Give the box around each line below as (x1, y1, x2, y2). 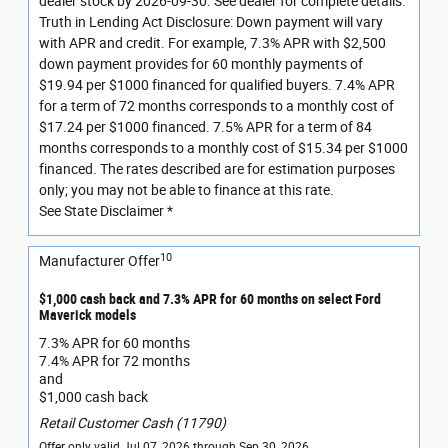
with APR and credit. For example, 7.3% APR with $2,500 (39, 35, 386, 52)
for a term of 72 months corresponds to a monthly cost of (39, 98, 394, 115)
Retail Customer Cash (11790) (39, 414, 226, 431)
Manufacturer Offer (39, 253, 160, 270)
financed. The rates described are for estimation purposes (39, 161, 395, 178)
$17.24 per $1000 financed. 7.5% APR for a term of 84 (39, 119, 372, 136)
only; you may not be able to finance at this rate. (39, 182, 334, 199)
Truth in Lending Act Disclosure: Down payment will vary (39, 14, 383, 31)
